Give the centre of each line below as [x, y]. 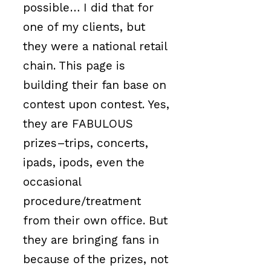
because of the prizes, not [96, 260]
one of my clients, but [84, 27]
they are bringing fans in [91, 240]
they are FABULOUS [78, 124]
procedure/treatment [82, 201]
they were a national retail [95, 47]
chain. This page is [74, 66]
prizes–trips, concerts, [86, 143]
